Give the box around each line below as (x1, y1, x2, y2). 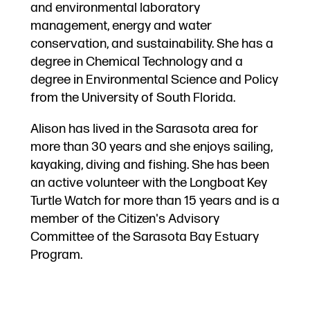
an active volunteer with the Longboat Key (30, 174, 267, 191)
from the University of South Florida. (30, 89, 235, 106)
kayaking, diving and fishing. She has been (30, 156, 269, 173)
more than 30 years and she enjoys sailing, (30, 138, 273, 155)
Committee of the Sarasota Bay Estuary (30, 228, 259, 245)
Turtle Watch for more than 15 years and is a (30, 192, 280, 209)
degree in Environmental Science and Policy (30, 71, 278, 88)
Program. (30, 246, 82, 263)
